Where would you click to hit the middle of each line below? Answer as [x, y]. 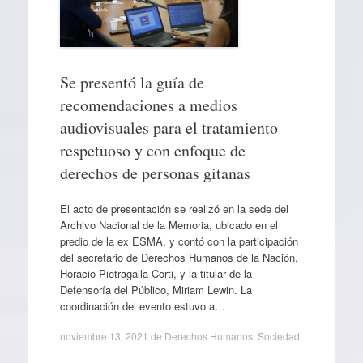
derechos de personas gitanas [155, 173]
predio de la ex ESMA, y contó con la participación [179, 241]
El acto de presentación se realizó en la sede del [174, 208]
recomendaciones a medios [148, 105]
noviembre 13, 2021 [104, 336]
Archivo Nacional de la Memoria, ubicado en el [169, 224]
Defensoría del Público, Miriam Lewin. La [156, 289]
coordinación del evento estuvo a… [142, 305]
